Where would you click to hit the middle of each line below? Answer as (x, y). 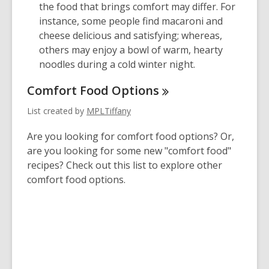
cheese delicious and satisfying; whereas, (131, 35)
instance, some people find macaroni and (131, 21)
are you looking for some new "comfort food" (129, 150)
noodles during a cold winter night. (117, 64)
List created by (57, 110)
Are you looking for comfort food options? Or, (131, 136)
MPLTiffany (109, 110)
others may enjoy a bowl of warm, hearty (131, 50)
